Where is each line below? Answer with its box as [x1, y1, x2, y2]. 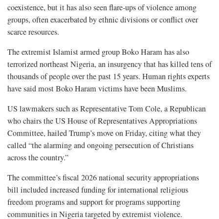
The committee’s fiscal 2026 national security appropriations [7, 172, 199, 183]
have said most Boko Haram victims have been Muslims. [7, 83, 187, 94]
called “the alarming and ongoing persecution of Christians [7, 140, 194, 151]
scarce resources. [7, 26, 59, 38]
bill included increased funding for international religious [7, 184, 188, 196]
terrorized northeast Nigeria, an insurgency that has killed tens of [7, 59, 212, 70]
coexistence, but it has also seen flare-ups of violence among [7, 2, 197, 13]
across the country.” [7, 152, 68, 163]
